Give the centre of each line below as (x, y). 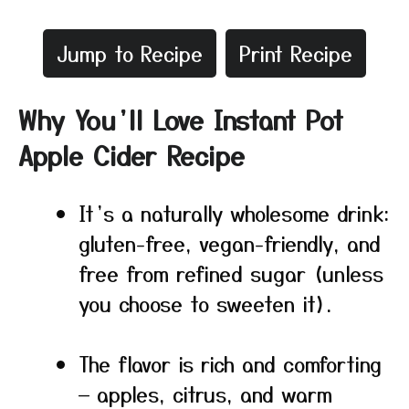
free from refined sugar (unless (231, 273)
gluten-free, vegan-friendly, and (230, 243)
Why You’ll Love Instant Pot (181, 120)
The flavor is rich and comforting (230, 363)
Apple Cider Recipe (131, 155)
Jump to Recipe (130, 53)
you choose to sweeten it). (205, 303)
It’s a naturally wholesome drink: (234, 213)
